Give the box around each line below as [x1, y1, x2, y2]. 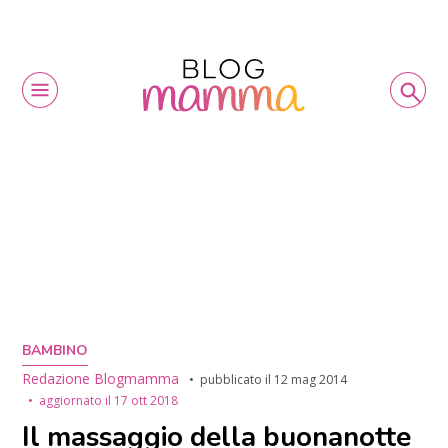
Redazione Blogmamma [22, 369, 180, 389]
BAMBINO [22, 341, 89, 361]
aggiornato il [39, 392, 115, 410]
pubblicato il [200, 371, 275, 389]
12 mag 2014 [274, 371, 348, 389]
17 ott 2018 [114, 392, 179, 410]
